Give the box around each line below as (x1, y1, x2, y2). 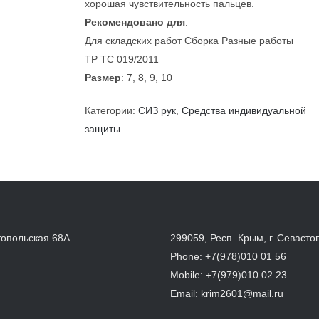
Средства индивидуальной (182, 105, 306, 116)
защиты (85, 123, 120, 135)
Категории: (85, 105, 138, 116)
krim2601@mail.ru (201, 288, 283, 299)
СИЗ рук (138, 105, 176, 116)
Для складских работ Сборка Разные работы (85, 35, 293, 46)
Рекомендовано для (85, 16, 185, 28)
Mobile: (170, 269, 206, 281)
